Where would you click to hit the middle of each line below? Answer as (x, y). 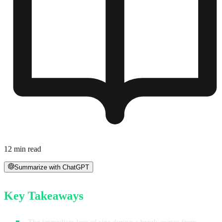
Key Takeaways (44, 196)
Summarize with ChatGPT (52, 167)
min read (27, 149)
